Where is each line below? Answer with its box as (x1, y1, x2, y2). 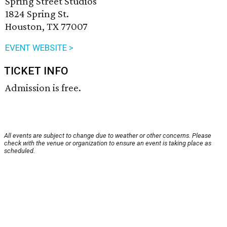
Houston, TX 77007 (5, 20, 88, 33)
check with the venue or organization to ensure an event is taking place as (4, 139, 211, 147)
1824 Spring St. (5, 8, 69, 20)
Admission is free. (5, 82, 81, 94)
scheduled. (4, 147, 35, 155)
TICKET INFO (4, 65, 68, 78)
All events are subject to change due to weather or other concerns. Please (4, 132, 211, 140)
